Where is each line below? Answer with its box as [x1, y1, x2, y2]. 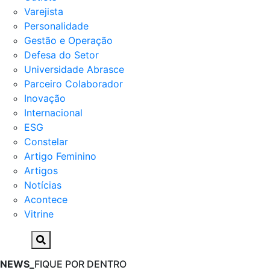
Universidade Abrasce [24, 63, 124, 75]
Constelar [24, 136, 68, 148]
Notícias [24, 179, 61, 191]
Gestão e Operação [24, 34, 113, 46]
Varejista [24, 5, 63, 17]
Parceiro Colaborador [24, 78, 123, 90]
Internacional [24, 107, 83, 119]
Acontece [24, 193, 67, 206]
